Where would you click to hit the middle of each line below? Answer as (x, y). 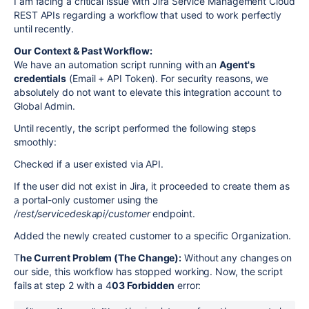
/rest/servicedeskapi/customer (82, 213)
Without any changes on (237, 258)
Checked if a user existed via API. (89, 164)
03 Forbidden (143, 285)
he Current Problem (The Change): (101, 258)
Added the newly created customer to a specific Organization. (152, 236)
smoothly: (36, 142)
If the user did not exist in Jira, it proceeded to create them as (152, 186)
